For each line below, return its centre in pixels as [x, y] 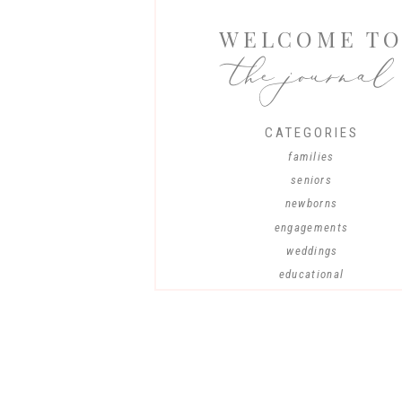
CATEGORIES [311, 133]
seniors [311, 180]
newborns [311, 203]
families [311, 157]
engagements [311, 227]
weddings [312, 251]
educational [311, 274]
